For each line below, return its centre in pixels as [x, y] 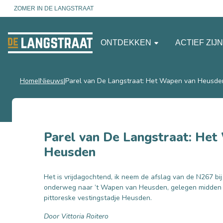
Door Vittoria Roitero [76, 216]
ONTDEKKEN [127, 42]
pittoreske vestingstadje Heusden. [98, 198]
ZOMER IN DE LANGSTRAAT [54, 8]
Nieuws [52, 81]
